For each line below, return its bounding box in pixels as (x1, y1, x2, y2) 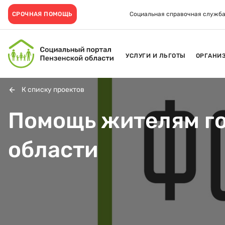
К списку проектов (22, 85, 84, 94)
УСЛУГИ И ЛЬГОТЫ (126, 52, 186, 59)
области (8, 137, 98, 163)
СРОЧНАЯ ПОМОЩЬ (12, 11, 73, 18)
